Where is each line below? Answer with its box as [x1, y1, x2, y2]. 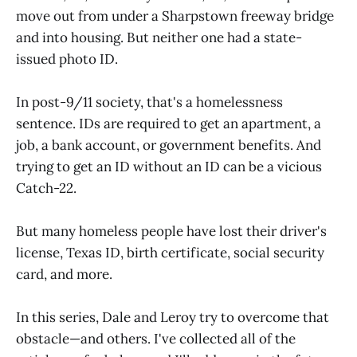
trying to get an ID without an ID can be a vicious [16, 157, 322, 175]
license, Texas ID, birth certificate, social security [16, 243, 324, 261]
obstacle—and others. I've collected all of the [16, 330, 296, 348]
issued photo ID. [16, 49, 118, 68]
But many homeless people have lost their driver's [16, 222, 327, 240]
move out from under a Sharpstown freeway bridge [16, 6, 334, 25]
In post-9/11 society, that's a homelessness [16, 92, 283, 111]
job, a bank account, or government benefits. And [16, 135, 321, 154]
